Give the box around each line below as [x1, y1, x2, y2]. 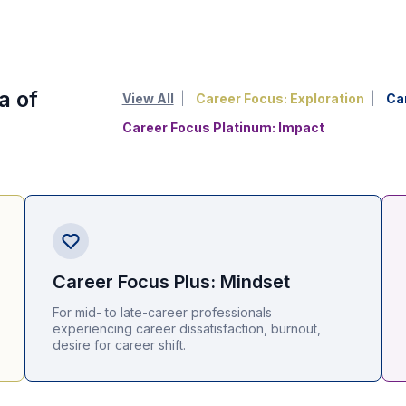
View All [121, 91, 174, 106]
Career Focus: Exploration [195, 91, 364, 106]
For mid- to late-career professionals [52, 304, 272, 320]
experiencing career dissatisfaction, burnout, [52, 321, 321, 336]
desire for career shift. [52, 337, 186, 353]
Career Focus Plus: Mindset [52, 271, 290, 293]
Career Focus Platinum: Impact [121, 120, 324, 135]
